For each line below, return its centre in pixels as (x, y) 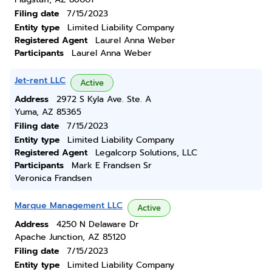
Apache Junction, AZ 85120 (70, 237)
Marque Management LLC (69, 206)
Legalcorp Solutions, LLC (146, 153)
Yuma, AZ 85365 (48, 112)
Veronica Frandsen (53, 178)
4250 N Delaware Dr (98, 224)
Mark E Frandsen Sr (112, 165)
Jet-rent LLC (40, 80)
